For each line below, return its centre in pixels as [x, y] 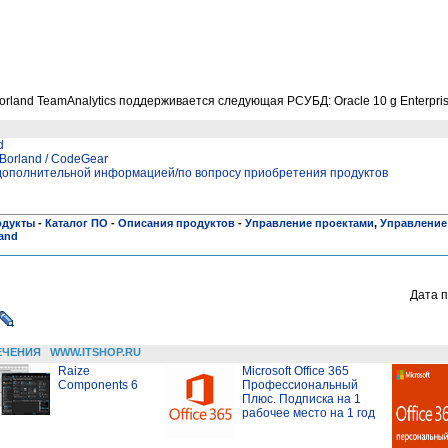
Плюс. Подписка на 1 [301, 398]
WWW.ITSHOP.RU [95, 351]
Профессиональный [300, 384]
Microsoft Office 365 [295, 370]
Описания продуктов [176, 222]
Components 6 [98, 384]
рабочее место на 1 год [308, 412]
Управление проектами [309, 222]
